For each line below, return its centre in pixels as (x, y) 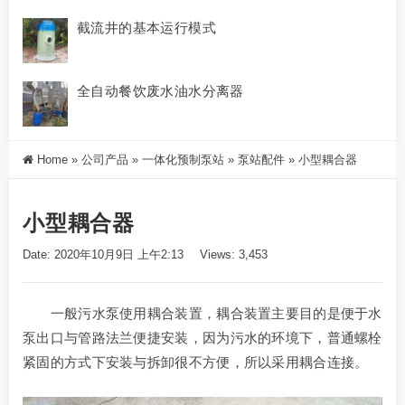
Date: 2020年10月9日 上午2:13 (103, 255)
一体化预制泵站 (183, 160)
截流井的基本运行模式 (146, 28)
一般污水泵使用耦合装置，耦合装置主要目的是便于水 (202, 314)
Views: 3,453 (234, 255)
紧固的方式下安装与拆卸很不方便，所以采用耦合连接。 (196, 363)
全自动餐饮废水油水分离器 (160, 91)
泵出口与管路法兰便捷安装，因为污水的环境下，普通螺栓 (202, 338)
